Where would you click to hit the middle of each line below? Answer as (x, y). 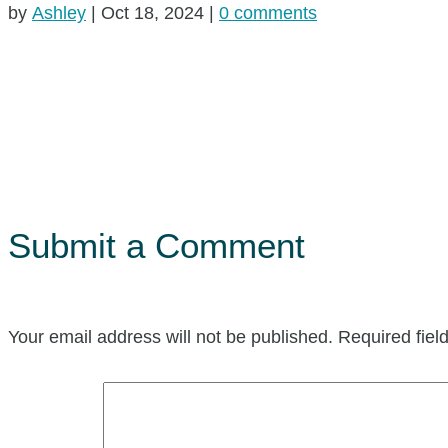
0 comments (268, 12)
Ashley (59, 12)
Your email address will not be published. (170, 336)
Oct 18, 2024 (152, 12)
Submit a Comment (156, 245)
